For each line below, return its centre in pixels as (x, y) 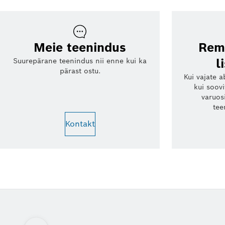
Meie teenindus (80, 47)
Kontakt (80, 124)
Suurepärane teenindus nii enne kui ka (80, 61)
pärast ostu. (80, 71)
